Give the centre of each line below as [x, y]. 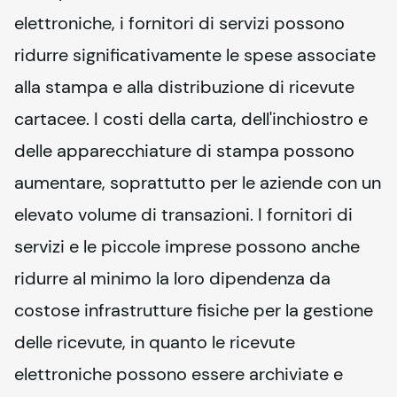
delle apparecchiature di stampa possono [184, 150]
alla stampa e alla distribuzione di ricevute [184, 86]
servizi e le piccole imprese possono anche [187, 246]
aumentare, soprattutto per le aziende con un [198, 182]
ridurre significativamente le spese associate [195, 54]
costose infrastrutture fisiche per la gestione [194, 310]
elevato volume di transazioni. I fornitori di [183, 214]
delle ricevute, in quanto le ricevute [155, 342]
